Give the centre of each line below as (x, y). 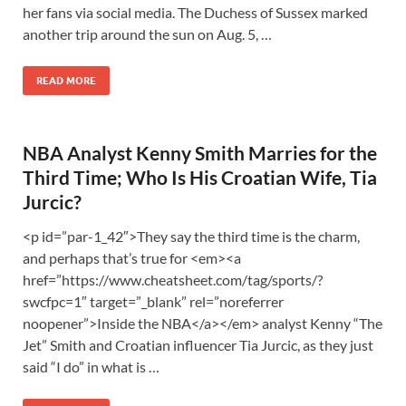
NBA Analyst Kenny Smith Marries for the (200, 153)
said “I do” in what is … (91, 367)
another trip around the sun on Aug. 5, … (147, 34)
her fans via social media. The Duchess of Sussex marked (195, 12)
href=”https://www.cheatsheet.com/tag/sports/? (173, 280)
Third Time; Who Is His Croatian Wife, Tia (200, 177)
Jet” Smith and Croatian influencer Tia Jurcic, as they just (198, 345)
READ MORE (66, 81)
